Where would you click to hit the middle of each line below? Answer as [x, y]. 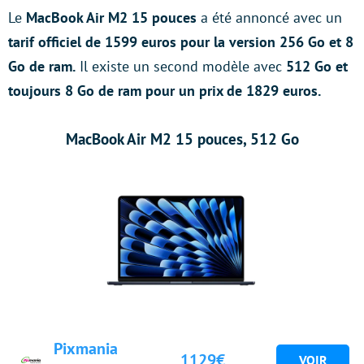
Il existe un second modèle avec [181, 67]
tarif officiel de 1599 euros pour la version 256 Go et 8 [181, 42]
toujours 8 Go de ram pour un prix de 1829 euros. [166, 91]
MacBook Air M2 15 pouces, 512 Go [182, 139]
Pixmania [86, 349]
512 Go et [317, 67]
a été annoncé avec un [269, 18]
